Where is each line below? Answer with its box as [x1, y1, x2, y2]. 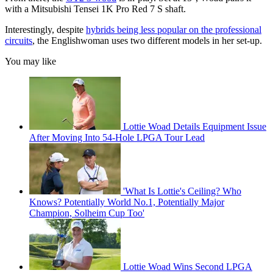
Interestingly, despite [5, 24, 86, 35]
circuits [5, 35, 32, 46]
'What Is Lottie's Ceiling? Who [123, 186, 241, 197]
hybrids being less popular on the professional [86, 24, 261, 35]
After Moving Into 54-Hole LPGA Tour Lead [29, 132, 205, 143]
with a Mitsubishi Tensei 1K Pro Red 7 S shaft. [5, 4, 186, 15]
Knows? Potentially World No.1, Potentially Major [29, 197, 224, 208]
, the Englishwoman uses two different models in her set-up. [32, 35, 262, 46]
